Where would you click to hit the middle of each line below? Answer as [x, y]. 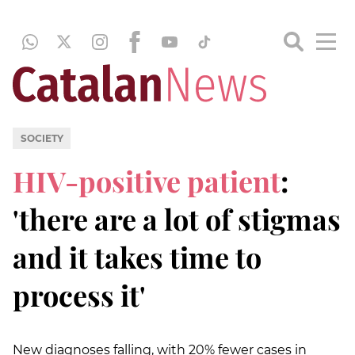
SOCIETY [42, 138]
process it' [79, 294]
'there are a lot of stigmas [177, 218]
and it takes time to [137, 256]
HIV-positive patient [147, 180]
